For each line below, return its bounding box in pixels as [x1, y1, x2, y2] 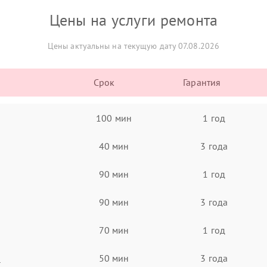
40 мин [98, 139, 129, 152]
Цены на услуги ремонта [49, 10, 218, 30]
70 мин [98, 223, 129, 236]
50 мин [98, 252, 129, 264]
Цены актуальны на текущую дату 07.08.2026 [47, 41, 220, 51]
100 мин [96, 111, 132, 124]
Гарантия [183, 76, 221, 88]
